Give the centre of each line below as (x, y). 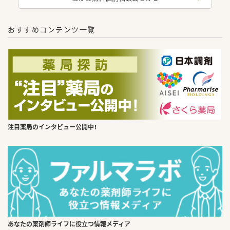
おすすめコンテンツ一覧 (52, 29)
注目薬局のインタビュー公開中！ (52, 127)
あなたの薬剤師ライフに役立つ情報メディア (69, 224)
